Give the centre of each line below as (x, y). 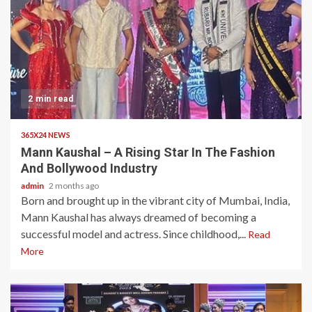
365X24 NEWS (46, 135)
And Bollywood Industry (89, 168)
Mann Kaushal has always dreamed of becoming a (139, 217)
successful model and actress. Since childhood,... (134, 234)
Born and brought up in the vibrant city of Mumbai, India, (155, 200)
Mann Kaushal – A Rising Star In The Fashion (148, 152)
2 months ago (74, 186)
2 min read (50, 99)
